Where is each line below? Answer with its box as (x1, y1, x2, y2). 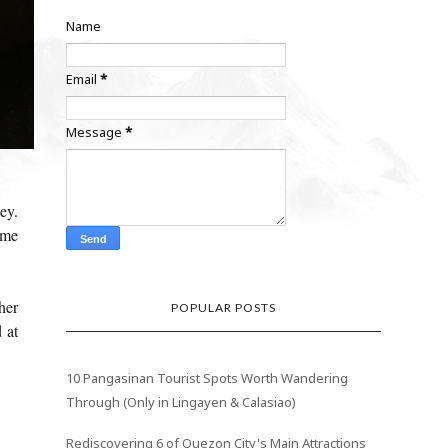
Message (66, 122, 126, 141)
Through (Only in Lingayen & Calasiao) (66, 392, 297, 411)
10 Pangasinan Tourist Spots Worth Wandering (66, 368, 349, 387)
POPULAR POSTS (171, 299, 277, 315)
